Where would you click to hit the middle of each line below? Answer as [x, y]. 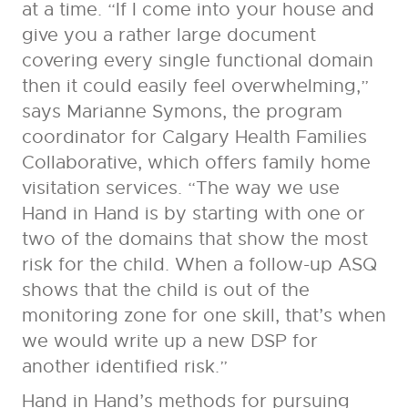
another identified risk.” [124, 367]
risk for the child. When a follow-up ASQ [199, 265]
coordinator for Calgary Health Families [194, 138]
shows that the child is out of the [165, 291]
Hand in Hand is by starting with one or [193, 214]
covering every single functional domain [197, 61]
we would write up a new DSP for [169, 342]
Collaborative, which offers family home [196, 163]
